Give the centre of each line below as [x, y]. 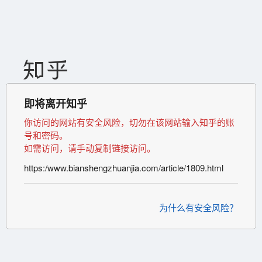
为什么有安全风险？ [199, 207]
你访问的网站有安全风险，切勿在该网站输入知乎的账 [129, 122]
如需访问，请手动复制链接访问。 [90, 148]
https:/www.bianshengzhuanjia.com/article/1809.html [124, 168]
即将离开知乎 [56, 104]
